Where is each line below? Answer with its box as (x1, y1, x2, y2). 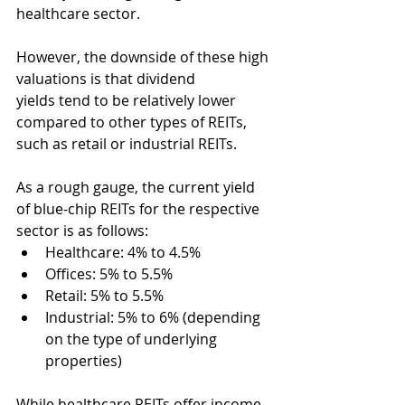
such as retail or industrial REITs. (16, 134, 237, 154)
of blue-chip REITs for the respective (16, 199, 263, 219)
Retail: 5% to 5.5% (45, 286, 164, 306)
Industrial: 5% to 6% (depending (45, 307, 264, 327)
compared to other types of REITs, (16, 112, 250, 132)
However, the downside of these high (16, 47, 272, 67)
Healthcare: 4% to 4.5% (45, 242, 201, 262)
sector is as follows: (16, 221, 155, 240)
